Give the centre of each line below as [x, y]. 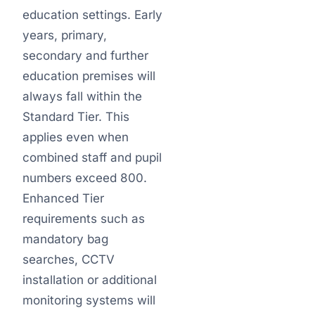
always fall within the [82, 96]
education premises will [89, 76]
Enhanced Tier [63, 198]
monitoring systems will [89, 300]
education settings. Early [92, 15]
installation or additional [90, 280]
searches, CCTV [69, 259]
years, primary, [65, 35]
